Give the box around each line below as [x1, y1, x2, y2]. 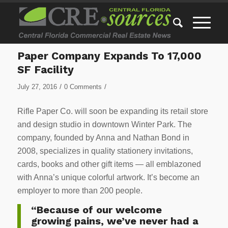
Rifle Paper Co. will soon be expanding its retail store [17, 106, 208, 116]
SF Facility [17, 63, 74, 76]
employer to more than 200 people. [17, 186, 147, 195]
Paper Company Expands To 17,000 [17, 49, 202, 62]
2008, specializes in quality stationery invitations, [17, 146, 193, 155]
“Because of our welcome [31, 204, 162, 216]
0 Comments [64, 83, 102, 91]
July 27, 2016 [17, 83, 57, 91]
